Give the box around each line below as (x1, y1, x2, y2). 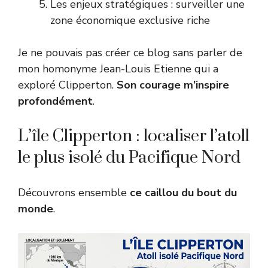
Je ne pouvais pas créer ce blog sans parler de (18, 45, 242, 60)
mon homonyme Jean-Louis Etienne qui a (18, 61, 218, 76)
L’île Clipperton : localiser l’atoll (18, 125, 249, 147)
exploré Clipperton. (18, 77, 117, 92)
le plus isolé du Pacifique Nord (18, 147, 240, 168)
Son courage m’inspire (117, 77, 229, 92)
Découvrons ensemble (18, 185, 130, 200)
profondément (18, 93, 93, 108)
